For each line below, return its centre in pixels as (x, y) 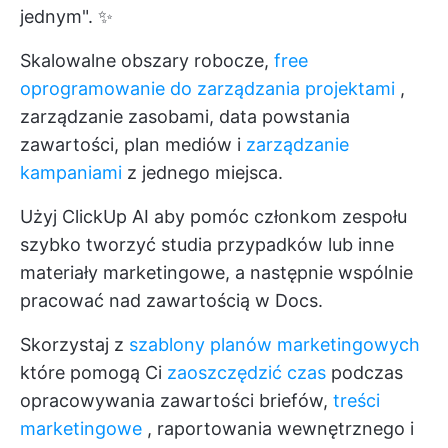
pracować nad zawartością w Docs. (171, 301)
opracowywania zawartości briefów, (176, 401)
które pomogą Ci (93, 373)
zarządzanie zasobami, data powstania (185, 117)
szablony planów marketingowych (274, 345)
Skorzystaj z (74, 345)
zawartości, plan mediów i (133, 145)
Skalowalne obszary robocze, (147, 61)
